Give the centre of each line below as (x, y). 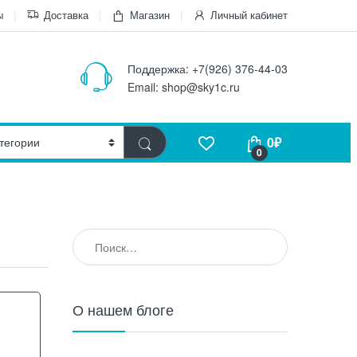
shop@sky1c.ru (201, 87)
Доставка (66, 14)
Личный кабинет (249, 14)
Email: (145, 87)
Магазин (150, 14)
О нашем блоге (123, 310)
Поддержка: (160, 69)
